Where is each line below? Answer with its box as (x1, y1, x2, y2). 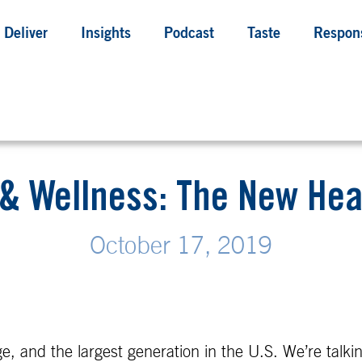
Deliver (4, 27, 48, 42)
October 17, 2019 (90, 234, 272, 259)
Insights (81, 27, 132, 42)
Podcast (164, 27, 215, 42)
